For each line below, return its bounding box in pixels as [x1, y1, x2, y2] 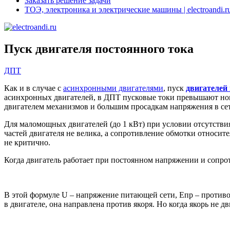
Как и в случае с [4, 83, 63, 92]
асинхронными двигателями [63, 83, 163, 92]
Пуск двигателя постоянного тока [4, 42, 194, 55]
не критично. [4, 138, 50, 147]
